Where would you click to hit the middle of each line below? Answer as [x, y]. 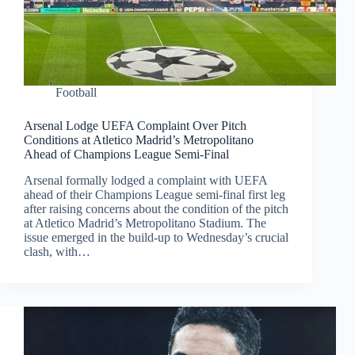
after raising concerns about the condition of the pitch [156, 209]
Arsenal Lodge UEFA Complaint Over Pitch [135, 126]
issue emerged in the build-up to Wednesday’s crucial [156, 238]
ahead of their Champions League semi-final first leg [155, 195]
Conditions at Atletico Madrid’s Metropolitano [139, 140]
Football [76, 93]
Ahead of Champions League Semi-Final [126, 155]
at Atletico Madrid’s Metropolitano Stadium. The [145, 223]
